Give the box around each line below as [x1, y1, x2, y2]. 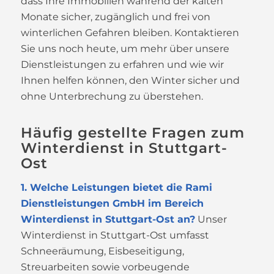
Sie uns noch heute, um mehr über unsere [20, 43, 229, 55]
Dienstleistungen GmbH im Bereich [20, 197, 204, 209]
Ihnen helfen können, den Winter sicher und [20, 75, 240, 87]
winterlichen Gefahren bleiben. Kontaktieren [20, 27, 239, 39]
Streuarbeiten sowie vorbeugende [20, 261, 190, 273]
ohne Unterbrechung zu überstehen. [20, 91, 203, 103]
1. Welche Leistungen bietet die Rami [20, 181, 212, 193]
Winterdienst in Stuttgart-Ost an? [20, 213, 195, 225]
